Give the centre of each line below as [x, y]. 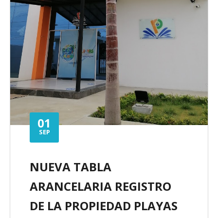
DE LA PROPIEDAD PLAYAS [104, 205]
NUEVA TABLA [71, 166]
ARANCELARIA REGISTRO [100, 186]
